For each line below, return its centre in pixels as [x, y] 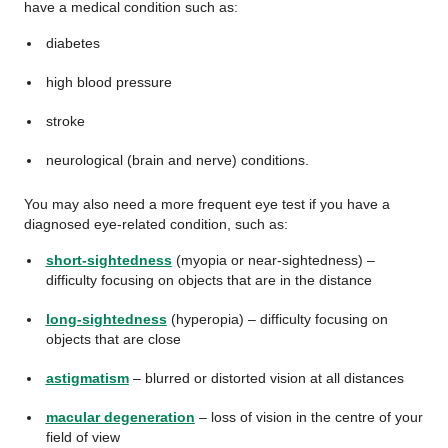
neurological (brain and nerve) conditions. [177, 160]
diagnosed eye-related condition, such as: [156, 224]
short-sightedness [108, 260]
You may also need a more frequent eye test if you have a [207, 204]
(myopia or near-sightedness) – [273, 260]
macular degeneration [120, 417]
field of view [82, 437]
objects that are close [113, 339]
